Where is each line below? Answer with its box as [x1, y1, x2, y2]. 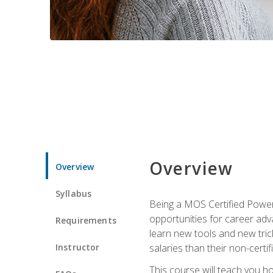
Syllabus [55, 187, 92, 199]
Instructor [55, 241, 100, 253]
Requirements [55, 214, 116, 226]
